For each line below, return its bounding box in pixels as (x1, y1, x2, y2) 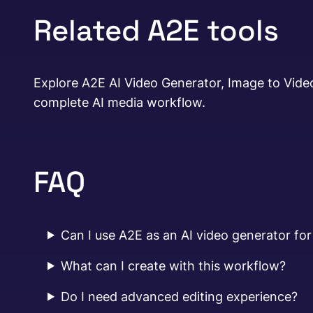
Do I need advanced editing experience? (61, 289, 298, 304)
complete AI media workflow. (34, 95, 205, 110)
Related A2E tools (34, 11, 279, 49)
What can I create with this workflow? (61, 258, 286, 273)
